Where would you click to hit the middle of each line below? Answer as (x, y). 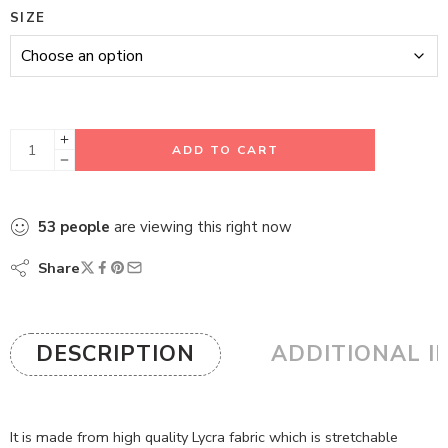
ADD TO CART (225, 150)
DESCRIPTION (115, 353)
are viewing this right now (201, 226)
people (85, 226)
